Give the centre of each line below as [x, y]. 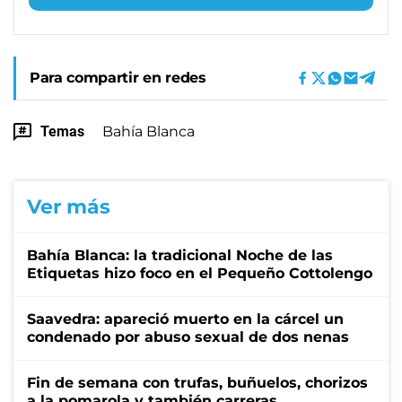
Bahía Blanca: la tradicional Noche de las [180, 255]
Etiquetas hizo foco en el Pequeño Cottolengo [200, 273]
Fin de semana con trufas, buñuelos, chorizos [197, 382]
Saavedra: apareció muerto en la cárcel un [185, 319]
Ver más [69, 206]
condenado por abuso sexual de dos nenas [188, 336]
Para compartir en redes [118, 77]
